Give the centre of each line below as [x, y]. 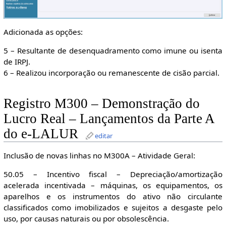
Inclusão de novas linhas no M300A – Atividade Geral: [99, 155]
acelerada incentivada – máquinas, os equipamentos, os [113, 185]
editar [103, 135]
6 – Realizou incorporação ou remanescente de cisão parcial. [111, 73]
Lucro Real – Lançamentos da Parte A [108, 118]
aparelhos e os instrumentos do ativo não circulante [113, 196]
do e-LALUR [41, 133]
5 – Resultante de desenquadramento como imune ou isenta [113, 51]
